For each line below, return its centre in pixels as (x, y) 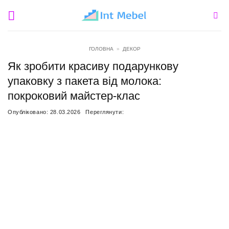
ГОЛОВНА (101, 49)
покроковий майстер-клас (74, 96)
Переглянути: (105, 112)
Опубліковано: (29, 112)
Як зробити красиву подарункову (93, 66)
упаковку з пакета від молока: (85, 81)
